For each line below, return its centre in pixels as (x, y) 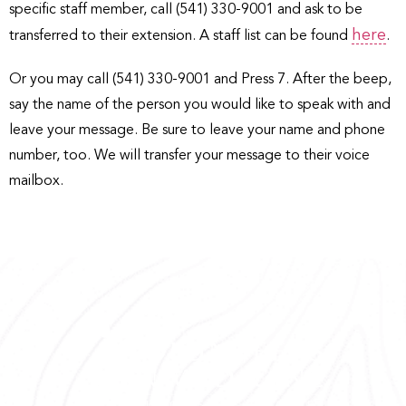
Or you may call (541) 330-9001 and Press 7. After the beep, (200, 79)
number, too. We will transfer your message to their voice (189, 155)
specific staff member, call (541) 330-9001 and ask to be (186, 10)
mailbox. (36, 181)
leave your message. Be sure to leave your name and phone (197, 130)
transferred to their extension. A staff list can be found (180, 36)
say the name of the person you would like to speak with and (200, 105)
